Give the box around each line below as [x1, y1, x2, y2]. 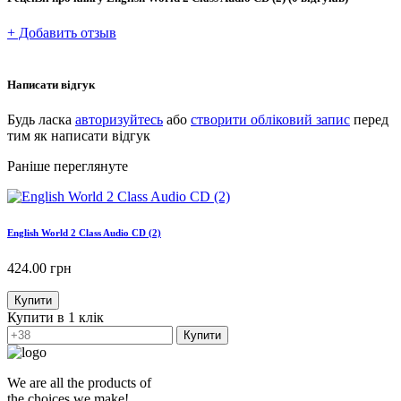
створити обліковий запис [191, 111, 350, 127]
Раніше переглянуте [7, 158, 128, 174]
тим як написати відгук [7, 127, 150, 143]
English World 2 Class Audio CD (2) [7, 226, 161, 238]
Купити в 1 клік [7, 309, 104, 325]
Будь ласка [7, 111, 75, 127]
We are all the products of [7, 374, 151, 390]
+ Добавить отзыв [7, 25, 116, 41]
